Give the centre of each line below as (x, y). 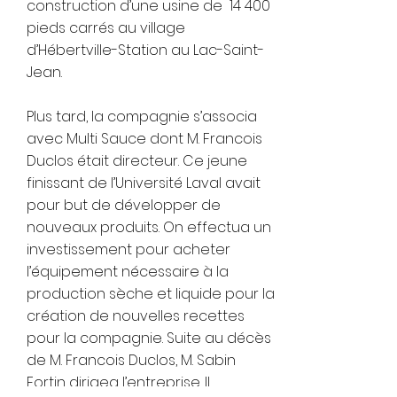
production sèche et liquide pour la (151, 293)
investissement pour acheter (128, 249)
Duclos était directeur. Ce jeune (137, 160)
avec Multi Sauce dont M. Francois (144, 138)
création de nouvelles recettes (136, 315)
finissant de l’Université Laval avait (144, 183)
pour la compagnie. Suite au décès (149, 338)
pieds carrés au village (106, 27)
